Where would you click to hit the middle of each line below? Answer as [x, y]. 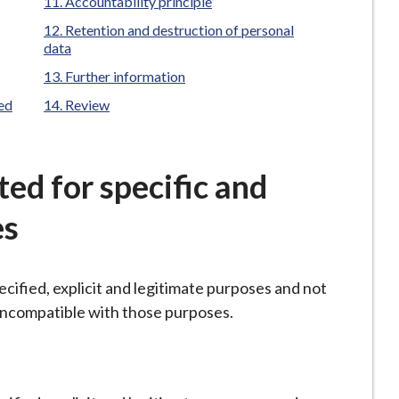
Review [87, 105]
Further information [125, 76]
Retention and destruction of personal [179, 30]
